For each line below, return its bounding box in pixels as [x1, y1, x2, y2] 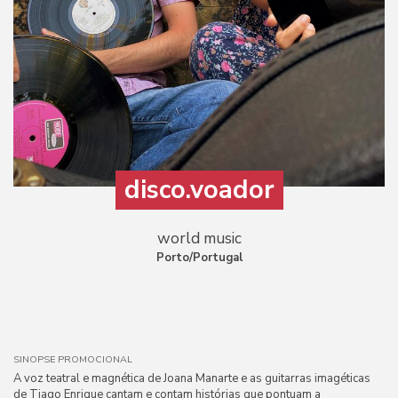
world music [156, 228, 242, 249]
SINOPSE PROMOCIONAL [13, 353, 132, 366]
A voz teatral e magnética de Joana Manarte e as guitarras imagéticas [13, 370, 370, 386]
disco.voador [123, 172, 275, 207]
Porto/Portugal [155, 250, 243, 266]
